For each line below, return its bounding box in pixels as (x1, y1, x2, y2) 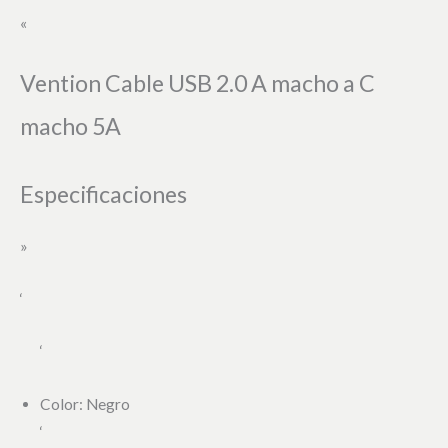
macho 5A (20, 111, 121, 140)
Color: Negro (40, 395, 130, 414)
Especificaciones (20, 179, 187, 208)
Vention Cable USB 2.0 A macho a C (20, 68, 375, 97)
